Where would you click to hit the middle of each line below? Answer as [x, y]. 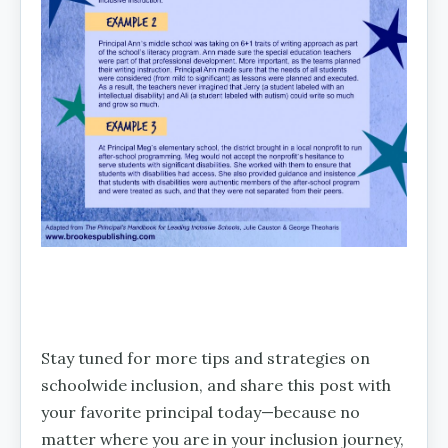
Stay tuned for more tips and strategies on [205, 357]
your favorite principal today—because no [200, 411]
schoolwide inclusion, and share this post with [216, 384]
